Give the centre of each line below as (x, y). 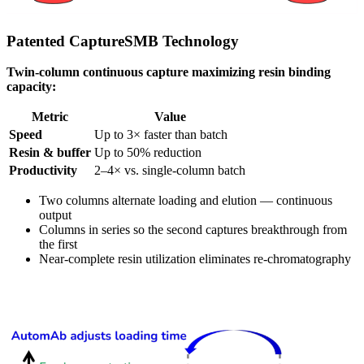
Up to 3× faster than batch (161, 135)
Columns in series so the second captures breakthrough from (193, 230)
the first (58, 245)
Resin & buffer (50, 153)
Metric (50, 117)
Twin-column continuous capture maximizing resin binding (169, 72)
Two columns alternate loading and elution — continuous (186, 201)
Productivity (43, 171)
